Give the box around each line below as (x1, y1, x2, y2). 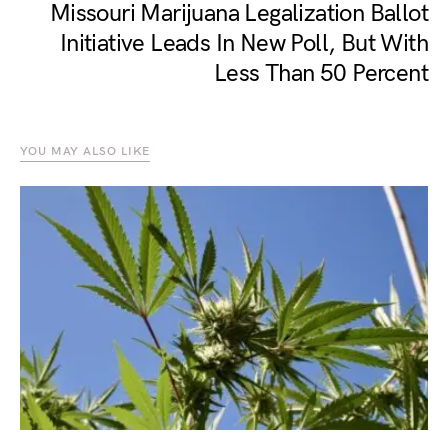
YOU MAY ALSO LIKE (20, 144, 151, 159)
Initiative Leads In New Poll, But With (59, 29, 428, 58)
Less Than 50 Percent (214, 59, 428, 88)
